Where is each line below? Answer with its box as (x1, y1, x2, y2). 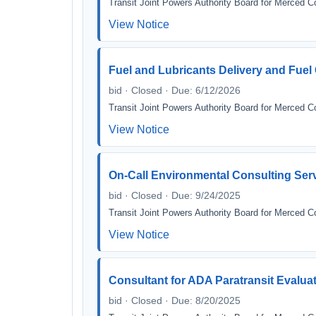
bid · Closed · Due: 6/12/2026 (109, 85, 241, 96)
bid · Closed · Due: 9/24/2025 (109, 190, 241, 201)
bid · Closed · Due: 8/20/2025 (109, 295, 241, 306)
